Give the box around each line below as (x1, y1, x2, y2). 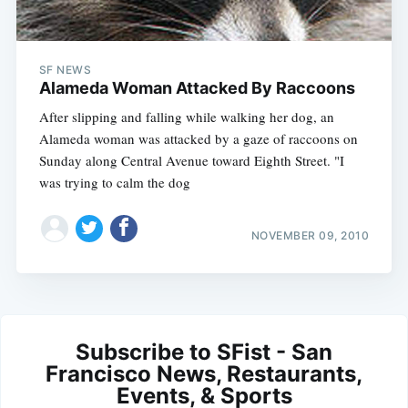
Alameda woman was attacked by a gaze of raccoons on (38, 128, 358, 148)
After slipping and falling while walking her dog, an (38, 107, 334, 126)
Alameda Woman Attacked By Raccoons (38, 77, 355, 97)
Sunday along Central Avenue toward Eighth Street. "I (38, 150, 344, 169)
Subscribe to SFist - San (76, 339, 332, 366)
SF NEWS (38, 62, 92, 76)
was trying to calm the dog (38, 172, 190, 191)
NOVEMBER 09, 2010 (250, 229, 370, 243)
